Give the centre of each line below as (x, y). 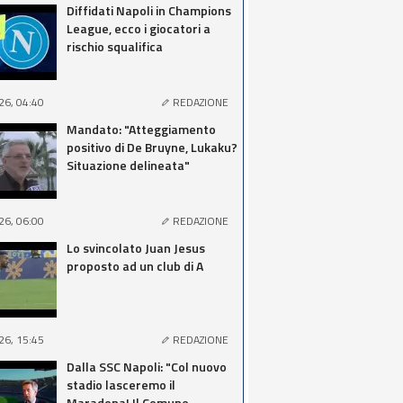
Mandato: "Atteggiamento (141, 129)
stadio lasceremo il (121, 385)
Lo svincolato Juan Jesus (136, 248)
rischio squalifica (115, 46)
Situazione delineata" (128, 165)
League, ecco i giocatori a (139, 28)
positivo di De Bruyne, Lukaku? (152, 147)
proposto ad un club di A (135, 266)
